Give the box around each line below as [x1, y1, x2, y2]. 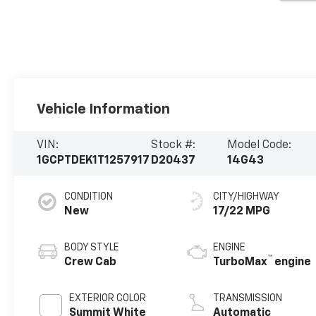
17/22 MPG [213, 206, 271, 218]
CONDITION [64, 192, 114, 202]
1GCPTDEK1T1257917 [37, 155, 150, 167]
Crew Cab [64, 257, 117, 269]
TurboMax [213, 257, 268, 269]
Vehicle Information [37, 102, 171, 116]
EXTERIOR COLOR [69, 293, 147, 304]
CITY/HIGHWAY [213, 192, 280, 202]
